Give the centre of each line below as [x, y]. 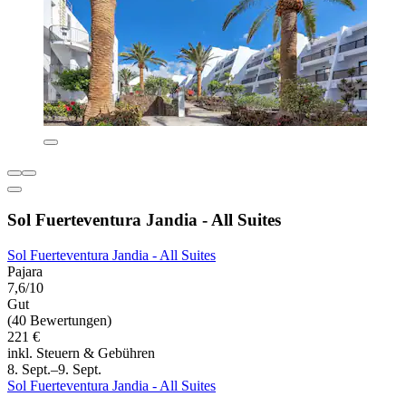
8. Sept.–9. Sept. [54, 369]
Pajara [25, 271]
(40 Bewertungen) [59, 320]
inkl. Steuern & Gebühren [81, 353]
